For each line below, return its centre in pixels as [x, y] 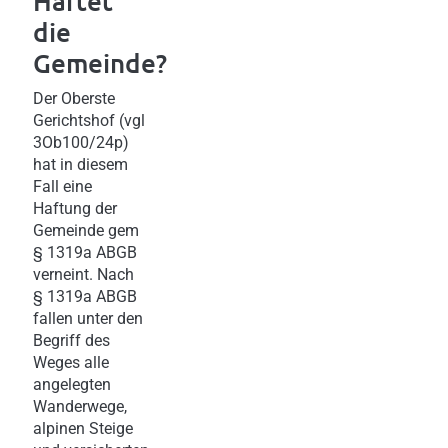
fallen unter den [88, 318]
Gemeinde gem [86, 230]
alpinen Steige [83, 428]
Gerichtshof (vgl [89, 120]
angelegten [72, 384]
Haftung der [75, 208]
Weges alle [71, 362]
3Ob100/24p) [81, 142]
